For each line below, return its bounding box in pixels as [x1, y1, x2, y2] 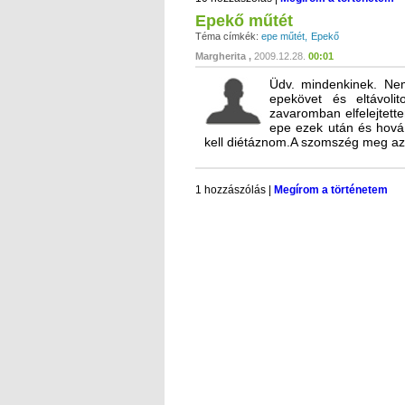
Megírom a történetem [274, 183, 388, 196]
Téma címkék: [195, 30, 259, 42]
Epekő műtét [195, 11, 293, 30]
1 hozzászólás [195, 183, 266, 196]
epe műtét [261, 30, 305, 42]
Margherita [195, 50, 246, 61]
